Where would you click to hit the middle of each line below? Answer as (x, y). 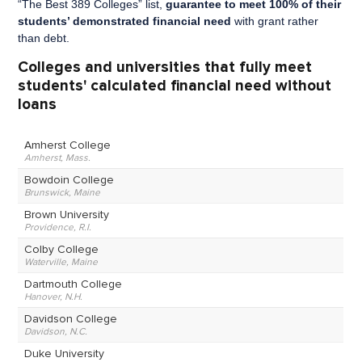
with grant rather (275, 21)
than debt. (44, 38)
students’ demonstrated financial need (125, 21)
